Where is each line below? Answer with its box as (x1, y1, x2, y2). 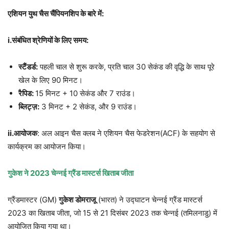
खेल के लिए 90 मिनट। (18, 75, 83, 85)
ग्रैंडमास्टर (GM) (8, 195, 59, 205)
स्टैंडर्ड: (18, 62, 38, 72)
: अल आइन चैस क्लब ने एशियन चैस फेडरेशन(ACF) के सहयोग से (37, 128, 215, 139)
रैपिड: (18, 88, 35, 99)
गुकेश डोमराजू (59, 195, 96, 205)
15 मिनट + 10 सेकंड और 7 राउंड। (35, 88, 135, 99)
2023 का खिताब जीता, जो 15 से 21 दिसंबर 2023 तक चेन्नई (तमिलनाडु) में (8, 208, 217, 218)
